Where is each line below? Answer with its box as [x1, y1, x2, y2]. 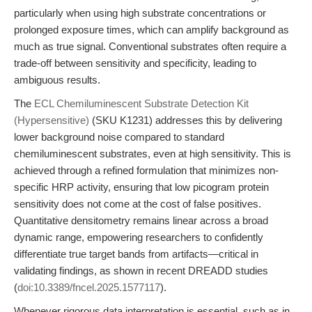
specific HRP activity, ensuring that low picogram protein [14, 181, 269, 193]
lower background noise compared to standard [14, 131, 224, 143]
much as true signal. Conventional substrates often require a [14, 40, 286, 52]
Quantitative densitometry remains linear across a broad [14, 214, 268, 226]
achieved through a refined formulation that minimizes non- [14, 164, 279, 176]
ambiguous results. [14, 74, 100, 86]
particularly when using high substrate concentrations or [14, 7, 266, 19]
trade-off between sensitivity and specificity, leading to [14, 57, 256, 69]
